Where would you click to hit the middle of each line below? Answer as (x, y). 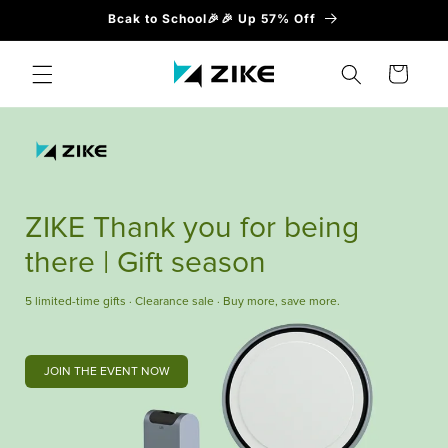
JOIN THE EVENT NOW (107, 371)
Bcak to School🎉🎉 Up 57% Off (212, 18)
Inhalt (54, 41)
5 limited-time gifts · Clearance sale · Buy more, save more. (182, 301)
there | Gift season (145, 262)
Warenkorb (396, 72)
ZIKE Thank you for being (192, 227)
